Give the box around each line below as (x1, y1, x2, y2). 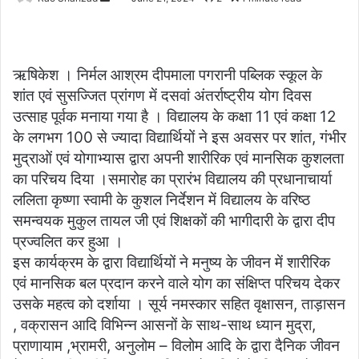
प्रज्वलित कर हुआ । (13, 232, 123, 252)
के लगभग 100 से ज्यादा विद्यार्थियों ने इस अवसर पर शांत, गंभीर (13, 128, 346, 147)
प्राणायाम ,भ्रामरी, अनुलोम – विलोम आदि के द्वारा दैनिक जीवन (13, 337, 340, 356)
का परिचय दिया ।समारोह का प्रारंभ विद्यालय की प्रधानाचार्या (13, 170, 332, 189)
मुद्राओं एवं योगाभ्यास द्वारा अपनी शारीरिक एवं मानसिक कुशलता (13, 149, 344, 168)
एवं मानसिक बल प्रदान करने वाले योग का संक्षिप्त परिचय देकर (13, 274, 340, 293)
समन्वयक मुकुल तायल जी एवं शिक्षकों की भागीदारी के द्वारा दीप (13, 212, 335, 231)
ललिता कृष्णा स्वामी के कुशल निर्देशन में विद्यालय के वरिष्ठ (13, 191, 310, 210)
